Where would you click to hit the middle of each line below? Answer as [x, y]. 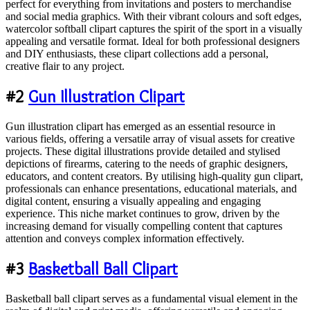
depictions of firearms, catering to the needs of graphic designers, [147, 163]
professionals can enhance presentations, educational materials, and [151, 188]
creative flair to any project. [65, 66]
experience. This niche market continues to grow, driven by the [143, 213]
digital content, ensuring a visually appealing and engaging [133, 201]
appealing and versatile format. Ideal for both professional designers [153, 41]
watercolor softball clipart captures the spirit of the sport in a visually [154, 29]
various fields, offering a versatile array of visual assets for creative [150, 138]
